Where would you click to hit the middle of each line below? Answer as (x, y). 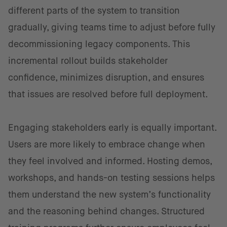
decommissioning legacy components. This (99, 44)
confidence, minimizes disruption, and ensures (106, 78)
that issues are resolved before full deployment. (108, 94)
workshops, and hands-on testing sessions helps (111, 178)
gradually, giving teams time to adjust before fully (112, 27)
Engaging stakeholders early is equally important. (112, 128)
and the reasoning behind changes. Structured (106, 211)
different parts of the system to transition (94, 11)
